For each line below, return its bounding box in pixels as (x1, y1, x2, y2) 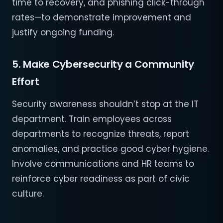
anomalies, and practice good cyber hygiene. (12, 143, 209, 155)
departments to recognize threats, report (12, 128, 189, 140)
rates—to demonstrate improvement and (12, 11, 191, 24)
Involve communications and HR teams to (12, 158, 194, 170)
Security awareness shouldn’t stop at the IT (12, 98, 199, 111)
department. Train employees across (12, 113, 172, 125)
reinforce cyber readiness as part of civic (12, 173, 190, 185)
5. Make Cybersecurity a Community (12, 57, 195, 72)
